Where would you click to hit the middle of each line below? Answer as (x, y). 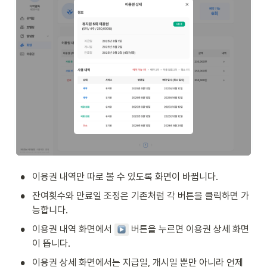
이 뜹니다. (51, 244)
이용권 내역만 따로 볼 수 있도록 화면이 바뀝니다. (125, 177)
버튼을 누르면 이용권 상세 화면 (189, 229)
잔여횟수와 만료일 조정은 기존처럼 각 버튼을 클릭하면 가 (141, 196)
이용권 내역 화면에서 (73, 229)
